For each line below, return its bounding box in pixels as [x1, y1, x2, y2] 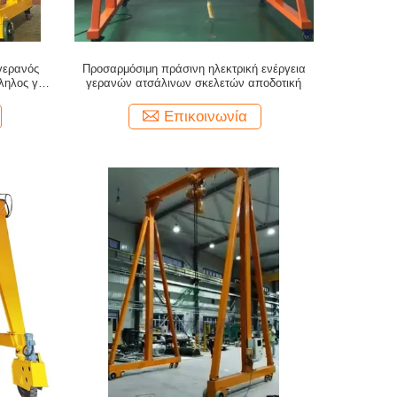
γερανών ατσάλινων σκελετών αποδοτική [86, 76, 302, 90]
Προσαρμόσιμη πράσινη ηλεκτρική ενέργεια [82, 62, 306, 75]
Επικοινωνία [164, 108, 248, 125]
